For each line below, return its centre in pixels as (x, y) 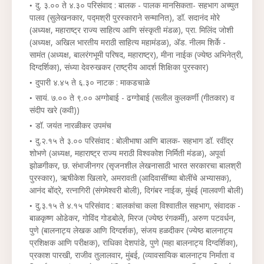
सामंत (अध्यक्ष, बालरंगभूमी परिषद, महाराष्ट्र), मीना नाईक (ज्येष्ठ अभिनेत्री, (136, 55)
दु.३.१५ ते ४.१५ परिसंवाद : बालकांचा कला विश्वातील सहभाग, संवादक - (138, 205)
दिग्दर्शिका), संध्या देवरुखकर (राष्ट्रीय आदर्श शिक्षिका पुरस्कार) (119, 67)
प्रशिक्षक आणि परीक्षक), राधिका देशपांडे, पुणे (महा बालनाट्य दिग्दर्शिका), (134, 242)
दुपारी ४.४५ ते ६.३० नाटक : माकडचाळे (93, 82)
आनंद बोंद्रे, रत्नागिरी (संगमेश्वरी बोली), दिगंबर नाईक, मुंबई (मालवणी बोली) (136, 190)
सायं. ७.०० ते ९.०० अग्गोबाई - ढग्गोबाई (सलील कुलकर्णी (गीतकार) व (135, 98)
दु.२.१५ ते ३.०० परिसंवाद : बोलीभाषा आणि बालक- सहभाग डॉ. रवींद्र (134, 141)
